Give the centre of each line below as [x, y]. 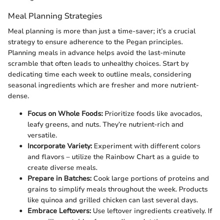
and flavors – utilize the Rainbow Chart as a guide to [113, 157]
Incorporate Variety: [60, 146]
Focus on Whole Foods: [65, 114]
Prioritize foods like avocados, [152, 114]
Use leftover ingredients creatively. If [151, 211]
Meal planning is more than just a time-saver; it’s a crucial [102, 31]
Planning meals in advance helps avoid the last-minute [97, 53]
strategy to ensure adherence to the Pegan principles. [95, 42]
